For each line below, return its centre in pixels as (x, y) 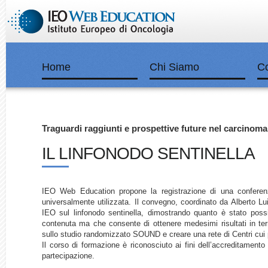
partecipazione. (68, 255)
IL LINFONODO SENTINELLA (148, 154)
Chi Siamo (174, 67)
